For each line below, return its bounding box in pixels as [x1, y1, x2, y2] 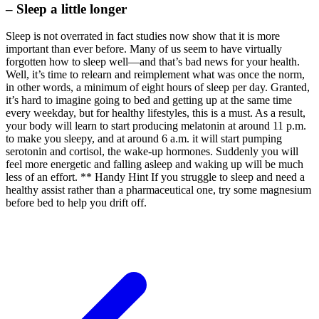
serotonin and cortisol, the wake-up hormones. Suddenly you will [6, 145, 298, 158]
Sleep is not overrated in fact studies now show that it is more [6, 30, 280, 43]
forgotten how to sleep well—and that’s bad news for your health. [6, 56, 300, 68]
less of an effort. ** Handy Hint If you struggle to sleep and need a [6, 171, 305, 184]
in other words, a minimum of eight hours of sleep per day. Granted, [6, 81, 310, 94]
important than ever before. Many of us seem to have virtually [6, 43, 282, 56]
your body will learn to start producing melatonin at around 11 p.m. [6, 120, 306, 132]
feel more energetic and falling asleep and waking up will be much [6, 158, 303, 171]
